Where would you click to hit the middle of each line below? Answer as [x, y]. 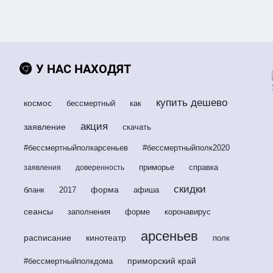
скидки [190, 190]
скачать [136, 127]
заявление [44, 127]
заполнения [89, 212]
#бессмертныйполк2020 [186, 148]
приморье [156, 168]
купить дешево [191, 103]
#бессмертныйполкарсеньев [76, 148]
